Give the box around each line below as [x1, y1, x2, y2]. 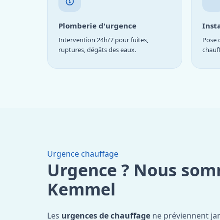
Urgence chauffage [47, 148, 118, 159]
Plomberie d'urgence [58, 20, 137, 30]
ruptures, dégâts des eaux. [58, 45, 136, 54]
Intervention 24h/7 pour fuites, [58, 35, 148, 44]
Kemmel [47, 177, 115, 200]
